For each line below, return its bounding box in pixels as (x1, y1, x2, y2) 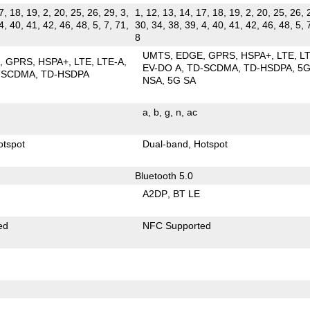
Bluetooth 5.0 (134, 170, 193, 181)
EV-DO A (143, 62, 182, 73)
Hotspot (194, 138, 228, 149)
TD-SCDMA (187, 62, 239, 73)
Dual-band (143, 138, 189, 149)
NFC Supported (143, 219, 212, 231)
